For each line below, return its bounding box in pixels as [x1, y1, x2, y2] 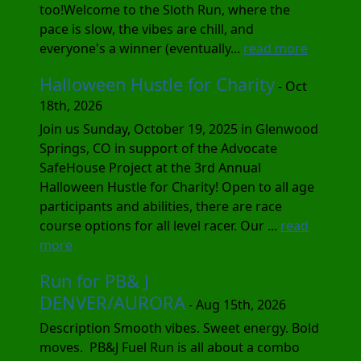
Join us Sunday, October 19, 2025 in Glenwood [39, 119, 319, 138]
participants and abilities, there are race [39, 197, 283, 215]
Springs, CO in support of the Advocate [39, 139, 278, 157]
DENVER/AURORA [39, 290, 186, 314]
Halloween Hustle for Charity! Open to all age [39, 177, 315, 196]
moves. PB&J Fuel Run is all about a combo [39, 338, 301, 356]
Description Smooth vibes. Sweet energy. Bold [39, 318, 320, 337]
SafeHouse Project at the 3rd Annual [39, 158, 262, 176]
